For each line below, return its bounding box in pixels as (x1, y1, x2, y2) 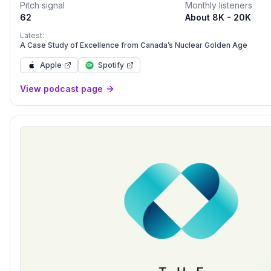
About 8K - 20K (184, 12, 251, 22)
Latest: (20, 31, 44, 40)
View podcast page (20, 83, 103, 94)
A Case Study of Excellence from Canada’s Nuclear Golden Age (20, 41, 247, 50)
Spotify (98, 60, 124, 70)
